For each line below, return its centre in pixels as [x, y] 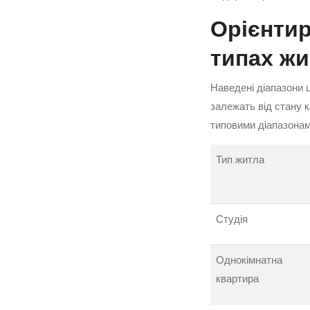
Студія [232, 219]
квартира [237, 279]
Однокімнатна [249, 260]
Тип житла [240, 159]
